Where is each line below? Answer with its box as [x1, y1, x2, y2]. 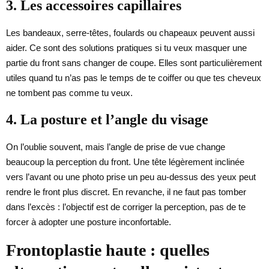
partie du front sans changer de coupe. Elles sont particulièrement [6, 57, 262, 68]
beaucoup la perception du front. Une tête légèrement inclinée [6, 156, 244, 167]
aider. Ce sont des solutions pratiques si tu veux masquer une [6, 42, 247, 53]
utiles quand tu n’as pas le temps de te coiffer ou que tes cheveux [6, 72, 261, 83]
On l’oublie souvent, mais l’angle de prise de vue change [6, 141, 225, 152]
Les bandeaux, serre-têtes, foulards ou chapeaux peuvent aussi [6, 27, 255, 38]
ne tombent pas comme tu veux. [6, 87, 133, 98]
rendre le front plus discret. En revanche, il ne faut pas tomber [6, 186, 246, 197]
